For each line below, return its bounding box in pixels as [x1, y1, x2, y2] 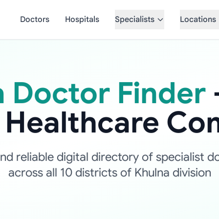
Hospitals [65, 15, 99, 24]
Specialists [114, 15, 154, 24]
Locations [179, 15, 216, 24]
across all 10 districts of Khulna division [8, 165, 211, 180]
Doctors [20, 15, 49, 24]
